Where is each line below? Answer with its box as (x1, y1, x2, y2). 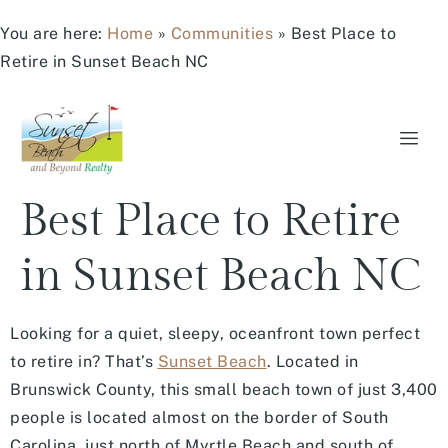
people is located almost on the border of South (10, 407, 389, 427)
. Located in (266, 351, 359, 371)
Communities (170, 24, 273, 43)
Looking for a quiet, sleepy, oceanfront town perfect (10, 323, 420, 343)
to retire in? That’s (10, 351, 158, 371)
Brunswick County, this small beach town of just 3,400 (10, 379, 438, 399)
